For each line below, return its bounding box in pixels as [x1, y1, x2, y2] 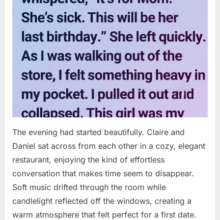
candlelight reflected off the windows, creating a [12, 195, 192, 206]
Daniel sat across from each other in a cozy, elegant [12, 140, 205, 151]
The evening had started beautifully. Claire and [12, 127, 185, 137]
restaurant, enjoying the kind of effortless [12, 154, 165, 165]
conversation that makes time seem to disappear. [12, 168, 194, 178]
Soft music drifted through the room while [12, 182, 166, 192]
